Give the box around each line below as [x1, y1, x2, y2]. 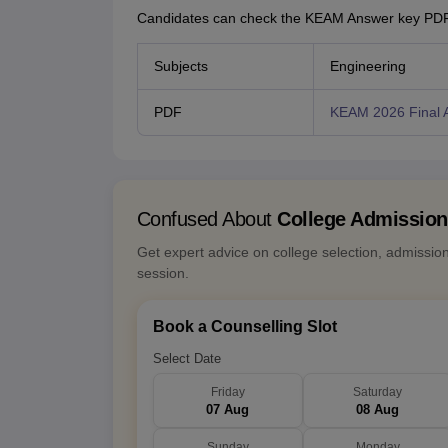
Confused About [136, 208, 277, 231]
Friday [210, 385, 245, 400]
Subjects [153, 58, 208, 75]
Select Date [152, 351, 221, 367]
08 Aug [356, 402, 399, 418]
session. [136, 265, 189, 282]
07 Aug [206, 402, 249, 418]
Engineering [329, 58, 406, 75]
